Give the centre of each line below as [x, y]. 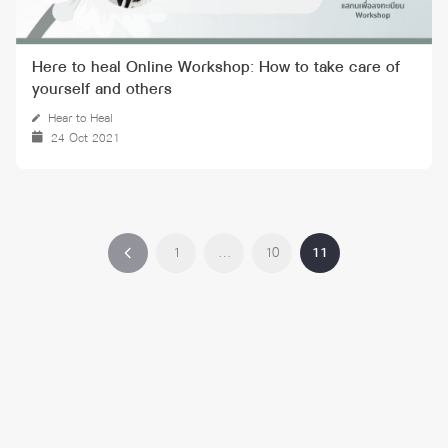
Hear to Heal [80, 118]
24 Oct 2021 [85, 138]
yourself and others [102, 89]
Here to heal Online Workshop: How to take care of [216, 67]
